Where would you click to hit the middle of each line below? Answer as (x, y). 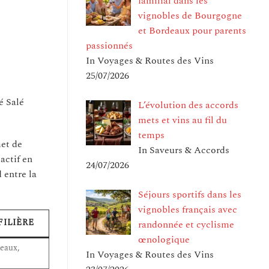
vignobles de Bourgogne (190, 15)
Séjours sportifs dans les (190, 194)
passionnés (109, 45)
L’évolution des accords (188, 105)
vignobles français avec (188, 209)
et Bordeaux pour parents (192, 30)
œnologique (164, 239)
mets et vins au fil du (183, 120)
